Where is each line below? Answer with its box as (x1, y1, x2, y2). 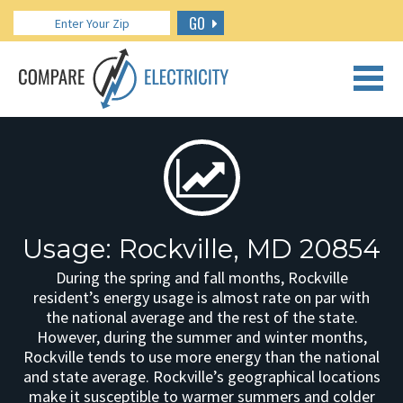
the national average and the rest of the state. (45, 307, 358, 327)
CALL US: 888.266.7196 (151, 83, 252, 98)
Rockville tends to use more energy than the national (23, 346, 380, 367)
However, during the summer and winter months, (36, 327, 367, 347)
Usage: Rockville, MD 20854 (22, 233, 381, 264)
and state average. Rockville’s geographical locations (22, 366, 381, 387)
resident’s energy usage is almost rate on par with (33, 287, 370, 308)
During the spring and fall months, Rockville (55, 267, 348, 288)
